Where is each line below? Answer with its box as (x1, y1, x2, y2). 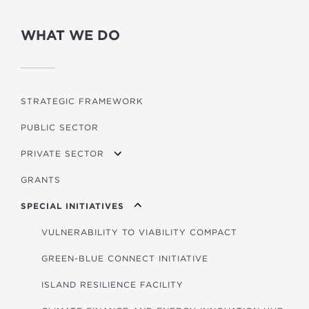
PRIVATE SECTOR (21, 148, 104, 159)
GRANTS (21, 174, 61, 185)
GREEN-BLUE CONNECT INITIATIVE (41, 252, 208, 263)
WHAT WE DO (21, 27, 120, 43)
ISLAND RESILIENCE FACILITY (41, 279, 183, 290)
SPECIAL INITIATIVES (21, 200, 124, 211)
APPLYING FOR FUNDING (41, 174, 159, 185)
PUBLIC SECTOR (21, 121, 99, 132)
